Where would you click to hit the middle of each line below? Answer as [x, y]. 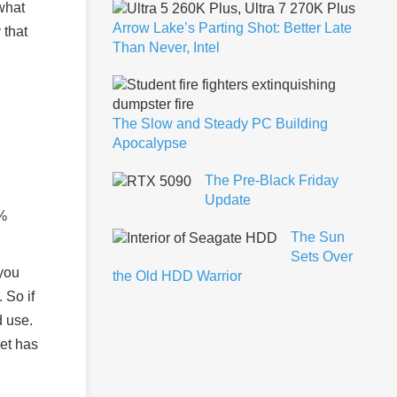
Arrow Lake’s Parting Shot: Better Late [232, 27]
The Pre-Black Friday [272, 180]
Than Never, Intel [166, 47]
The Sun [318, 237]
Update [228, 199]
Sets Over [322, 256]
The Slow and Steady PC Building [220, 123]
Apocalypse [150, 143]
